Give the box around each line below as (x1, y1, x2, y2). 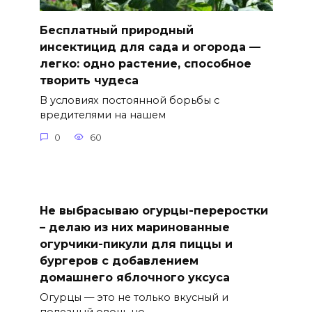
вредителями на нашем (39, 109, 166, 122)
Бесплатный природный (39, 23, 194, 37)
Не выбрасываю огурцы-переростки (39, 203, 268, 217)
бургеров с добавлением (39, 253, 198, 267)
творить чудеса (39, 73, 139, 87)
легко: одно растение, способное (39, 56, 251, 70)
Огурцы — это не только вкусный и (39, 290, 228, 304)
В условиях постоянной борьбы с (39, 94, 219, 107)
